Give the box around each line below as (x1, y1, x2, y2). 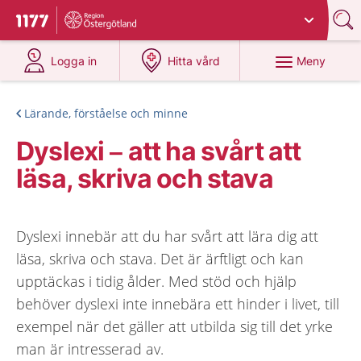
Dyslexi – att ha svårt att (16, 135, 301, 167)
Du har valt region (69, 7, 166, 21)
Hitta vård (168, 54, 221, 68)
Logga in (51, 54, 98, 68)
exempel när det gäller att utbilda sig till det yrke (16, 317, 333, 336)
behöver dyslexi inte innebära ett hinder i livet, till (16, 294, 339, 313)
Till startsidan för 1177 (16, 14, 151, 31)
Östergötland (166, 7, 235, 21)
